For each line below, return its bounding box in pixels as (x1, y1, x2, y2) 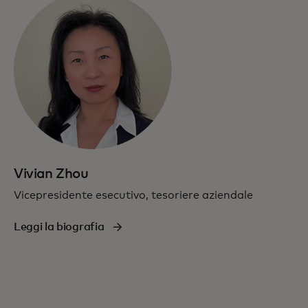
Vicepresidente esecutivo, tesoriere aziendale (14, 189, 253, 201)
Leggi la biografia (14, 221, 104, 232)
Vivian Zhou (14, 166, 89, 181)
